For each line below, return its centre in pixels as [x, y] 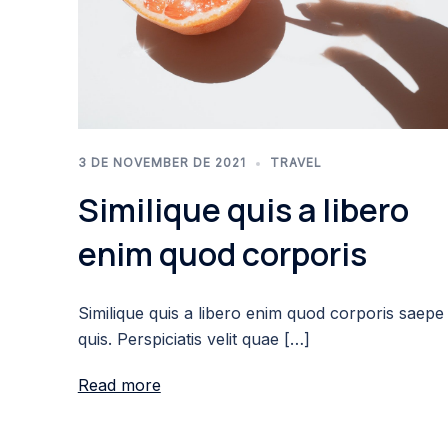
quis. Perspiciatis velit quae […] [193, 339]
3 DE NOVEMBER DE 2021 [161, 163]
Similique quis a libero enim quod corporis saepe [260, 313]
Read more [119, 385]
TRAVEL [295, 163]
